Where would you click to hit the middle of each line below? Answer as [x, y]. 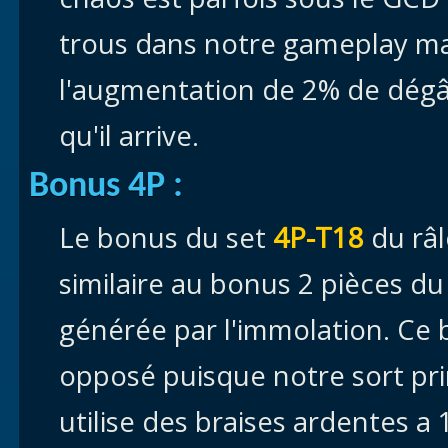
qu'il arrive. [129, 135]
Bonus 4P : [106, 187]
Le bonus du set [166, 237]
